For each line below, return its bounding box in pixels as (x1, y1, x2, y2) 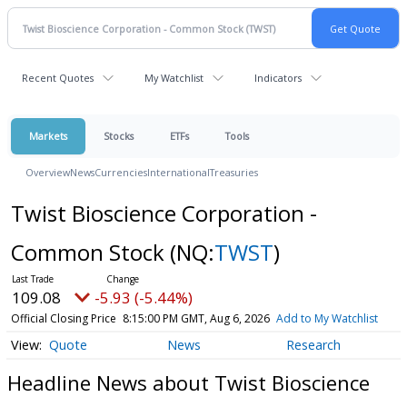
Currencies (94, 165, 147, 179)
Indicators (254, 71, 302, 84)
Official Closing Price (10, 311, 116, 326)
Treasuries (210, 165, 258, 179)
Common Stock (10, 237, 170, 267)
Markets (29, 129, 67, 143)
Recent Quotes (22, 71, 94, 84)
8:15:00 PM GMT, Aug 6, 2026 (122, 311, 270, 326)
